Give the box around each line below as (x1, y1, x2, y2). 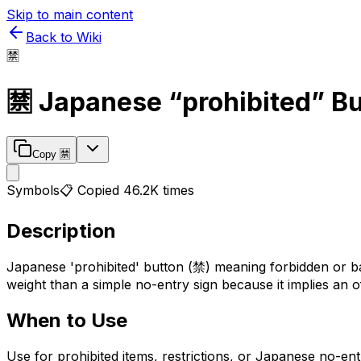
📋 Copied (60, 181, 123, 198)
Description (6, 218, 116, 243)
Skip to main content (6, 6, 133, 23)
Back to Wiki (26, 29, 102, 45)
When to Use (6, 308, 127, 332)
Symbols (6, 181, 60, 198)
